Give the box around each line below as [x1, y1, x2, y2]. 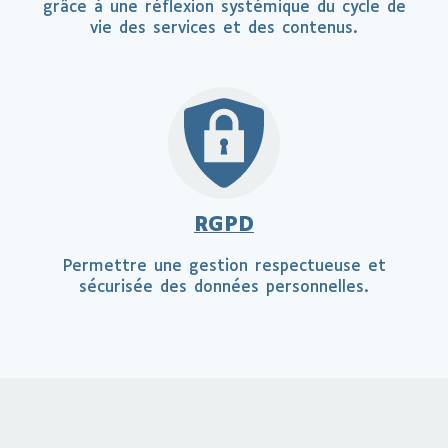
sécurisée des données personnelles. [79, 278, 369, 296]
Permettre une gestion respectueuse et [62, 257, 386, 275]
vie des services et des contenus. [90, 20, 358, 38]
